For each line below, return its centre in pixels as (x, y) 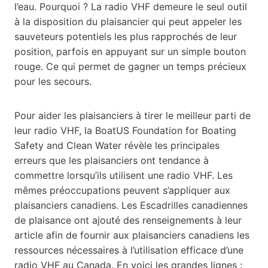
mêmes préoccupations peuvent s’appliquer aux (122, 191)
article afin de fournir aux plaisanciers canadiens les (132, 235)
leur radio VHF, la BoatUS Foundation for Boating (125, 131)
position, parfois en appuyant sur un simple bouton (130, 52)
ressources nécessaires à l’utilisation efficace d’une (129, 250)
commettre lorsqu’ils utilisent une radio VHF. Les (124, 176)
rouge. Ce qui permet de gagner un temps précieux (130, 67)
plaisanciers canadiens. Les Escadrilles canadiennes (131, 205)
